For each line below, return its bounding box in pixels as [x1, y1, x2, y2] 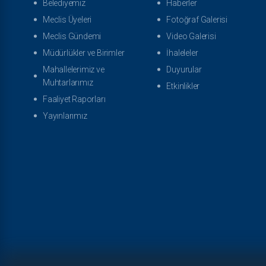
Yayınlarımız [43, 111, 87, 121]
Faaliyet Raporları [43, 94, 106, 104]
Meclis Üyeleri [43, 15, 92, 24]
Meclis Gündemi [43, 31, 102, 41]
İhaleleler [166, 48, 198, 58]
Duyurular [166, 65, 202, 74]
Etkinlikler [166, 81, 200, 91]
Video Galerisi [166, 31, 216, 41]
